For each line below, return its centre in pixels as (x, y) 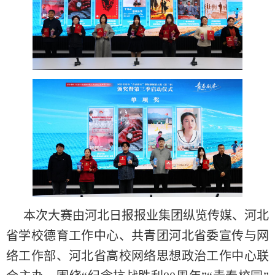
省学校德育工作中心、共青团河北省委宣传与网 (137, 236)
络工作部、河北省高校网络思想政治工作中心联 (137, 256)
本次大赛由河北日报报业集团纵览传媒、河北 (146, 216)
